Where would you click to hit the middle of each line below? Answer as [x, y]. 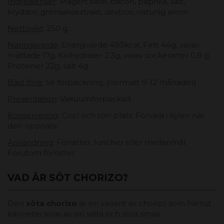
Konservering [33, 115]
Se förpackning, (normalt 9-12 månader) [120, 82]
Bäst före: [25, 82]
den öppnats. [33, 125]
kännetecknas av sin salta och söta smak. [85, 213]
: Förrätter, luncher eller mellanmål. [120, 142]
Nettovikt [25, 28]
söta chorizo [51, 203]
